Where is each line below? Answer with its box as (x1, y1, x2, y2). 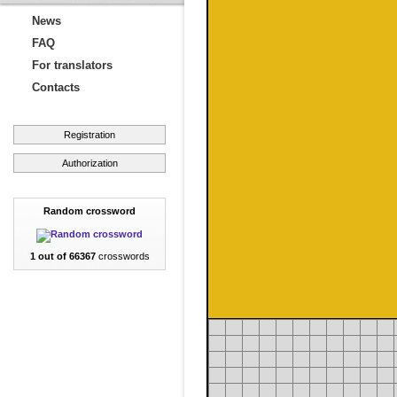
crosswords (95, 251, 150, 261)
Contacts (32, 81, 80, 94)
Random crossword (43, 206, 136, 216)
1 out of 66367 (29, 251, 96, 261)
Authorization (61, 158, 118, 168)
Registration (64, 129, 115, 140)
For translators (32, 58, 113, 72)
